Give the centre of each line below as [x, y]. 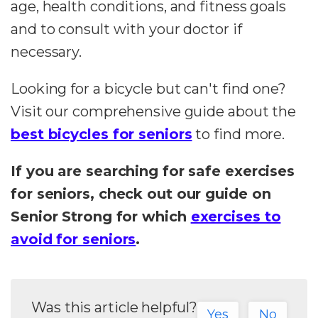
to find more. [238, 134]
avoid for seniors [73, 239]
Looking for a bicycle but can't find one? [148, 88]
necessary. [48, 51]
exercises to [236, 216]
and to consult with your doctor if [126, 29]
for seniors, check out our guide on [141, 193]
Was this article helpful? [114, 307]
